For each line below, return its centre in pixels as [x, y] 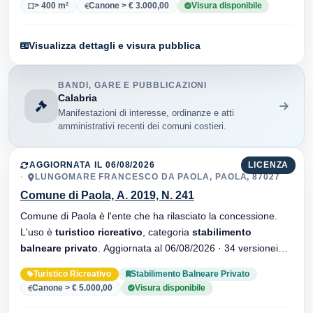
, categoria [170, 232]
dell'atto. [39, 264]
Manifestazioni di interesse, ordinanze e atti [146, 112]
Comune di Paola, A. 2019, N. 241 [107, 195]
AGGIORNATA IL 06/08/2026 [92, 165]
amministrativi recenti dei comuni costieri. [143, 126]
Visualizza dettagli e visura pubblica [115, 45]
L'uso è [38, 232]
